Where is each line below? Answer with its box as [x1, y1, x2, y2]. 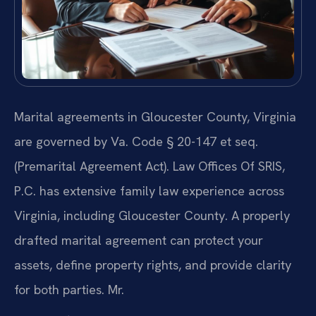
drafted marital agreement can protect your [14, 232, 263, 249]
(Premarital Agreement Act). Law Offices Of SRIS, [14, 158, 285, 175]
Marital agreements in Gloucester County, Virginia [14, 109, 296, 126]
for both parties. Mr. [14, 281, 124, 298]
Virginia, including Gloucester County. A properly [14, 207, 290, 224]
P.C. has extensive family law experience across [14, 183, 284, 200]
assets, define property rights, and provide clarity [14, 257, 291, 274]
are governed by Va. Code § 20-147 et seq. [14, 133, 258, 150]
